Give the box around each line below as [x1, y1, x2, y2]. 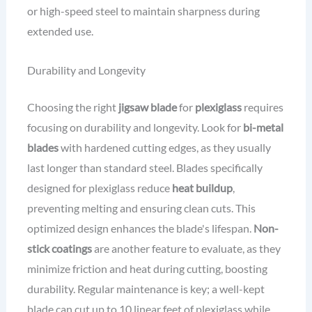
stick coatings [26, 242, 92, 256]
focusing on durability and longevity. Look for [26, 120, 243, 134]
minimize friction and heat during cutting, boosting [26, 262, 267, 276]
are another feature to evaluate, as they [91, 242, 281, 256]
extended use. [26, 24, 93, 38]
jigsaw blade [118, 100, 177, 114]
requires [241, 100, 283, 114]
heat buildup [171, 181, 233, 195]
